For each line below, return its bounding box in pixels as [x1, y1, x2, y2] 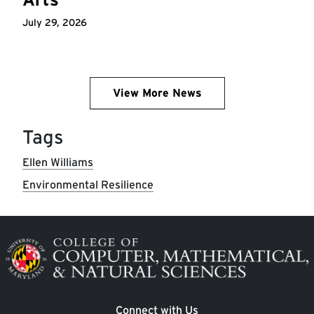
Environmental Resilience [22, 177, 153, 191]
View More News [112, 86, 202, 100]
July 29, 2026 [22, 16, 87, 28]
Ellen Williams [22, 155, 93, 169]
